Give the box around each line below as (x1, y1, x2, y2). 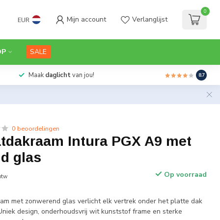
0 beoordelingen (12, 124, 60, 133)
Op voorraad (162, 170, 207, 179)
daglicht (43, 71, 71, 80)
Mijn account (67, 15, 106, 24)
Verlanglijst (132, 15, 167, 24)
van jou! (70, 71, 94, 80)
